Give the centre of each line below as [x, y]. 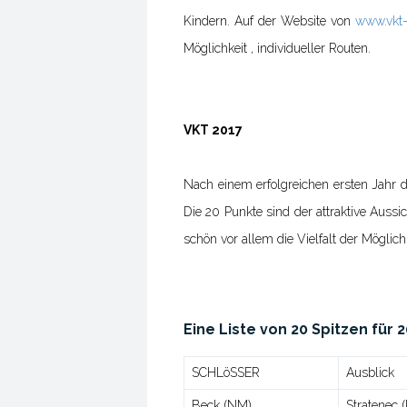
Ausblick [370, 372]
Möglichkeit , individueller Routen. [277, 48]
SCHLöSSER [226, 372]
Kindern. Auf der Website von [269, 21]
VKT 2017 [213, 130]
